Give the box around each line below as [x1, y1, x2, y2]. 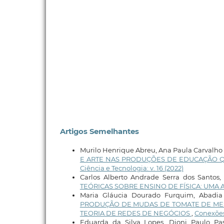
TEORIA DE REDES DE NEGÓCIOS [79, 208, 191, 217]
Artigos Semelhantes [59, 127, 139, 136]
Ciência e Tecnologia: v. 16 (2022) [79, 163, 183, 172]
